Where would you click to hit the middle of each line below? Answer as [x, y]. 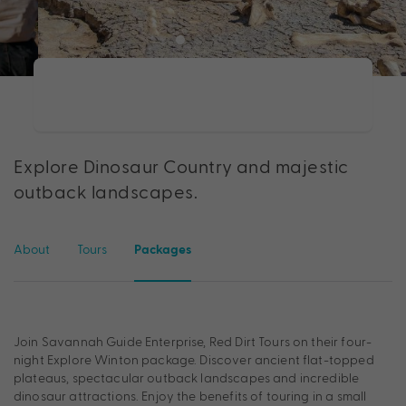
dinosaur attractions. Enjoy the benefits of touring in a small [190, 396]
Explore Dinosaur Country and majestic [181, 166]
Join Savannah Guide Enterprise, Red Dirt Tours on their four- [193, 342]
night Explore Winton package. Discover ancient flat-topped [194, 360]
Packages [163, 251]
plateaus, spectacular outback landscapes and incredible [187, 378]
